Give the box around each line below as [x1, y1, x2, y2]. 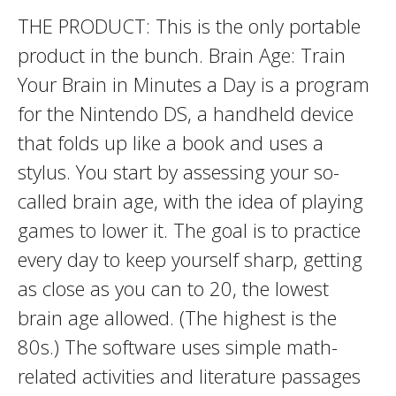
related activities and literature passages [18, 362, 361, 389]
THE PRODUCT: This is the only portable [18, 12, 361, 39]
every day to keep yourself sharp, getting [18, 246, 362, 272]
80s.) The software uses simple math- [18, 333, 338, 360]
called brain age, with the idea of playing [18, 187, 363, 214]
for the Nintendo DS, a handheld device [18, 100, 354, 126]
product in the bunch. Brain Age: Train [18, 42, 346, 68]
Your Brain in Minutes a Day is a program [18, 71, 369, 97]
